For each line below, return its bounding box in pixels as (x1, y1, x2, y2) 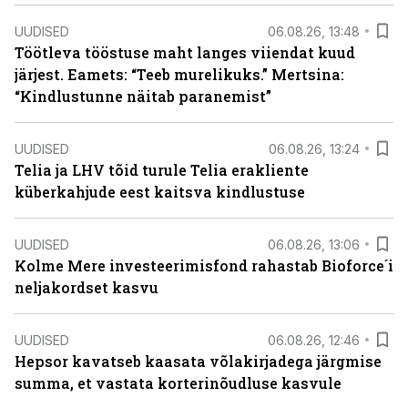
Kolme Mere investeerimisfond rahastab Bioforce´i (15, 256, 393, 275)
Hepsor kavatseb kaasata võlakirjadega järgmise (15, 352, 382, 371)
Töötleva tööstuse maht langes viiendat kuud (15, 43, 355, 62)
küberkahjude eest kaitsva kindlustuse (15, 182, 305, 201)
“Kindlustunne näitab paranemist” (15, 87, 271, 106)
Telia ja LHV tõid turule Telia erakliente (15, 160, 309, 179)
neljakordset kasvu (15, 278, 158, 297)
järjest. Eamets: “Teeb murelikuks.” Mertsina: (15, 65, 344, 84)
